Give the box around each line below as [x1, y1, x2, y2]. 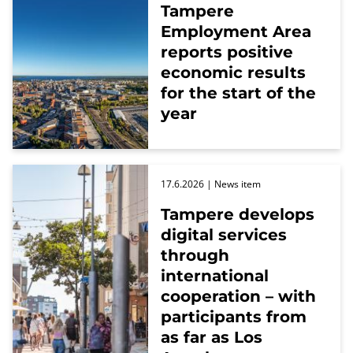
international [161, 266, 269, 285]
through [161, 246, 229, 265]
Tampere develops [161, 205, 314, 224]
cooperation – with [161, 287, 316, 306]
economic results [161, 63, 306, 82]
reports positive [161, 43, 293, 61]
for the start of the [161, 84, 316, 102]
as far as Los [161, 328, 262, 347]
